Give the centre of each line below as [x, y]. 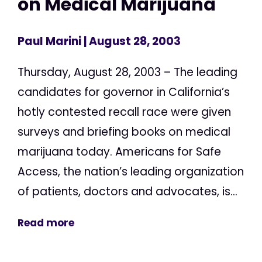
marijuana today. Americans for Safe [119, 152]
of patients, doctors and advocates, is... [127, 192]
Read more [46, 223]
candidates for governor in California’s [124, 92]
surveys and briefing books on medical [124, 132]
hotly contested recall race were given [124, 112]
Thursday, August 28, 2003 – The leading [127, 73]
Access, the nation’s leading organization [131, 172]
